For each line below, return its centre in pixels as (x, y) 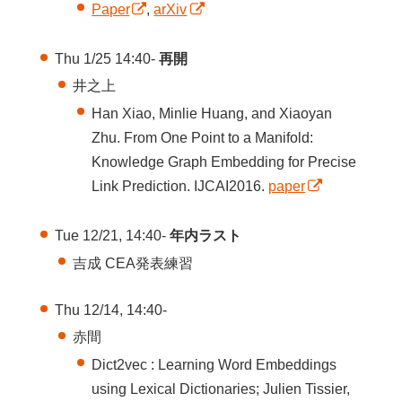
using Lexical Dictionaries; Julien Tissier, (221, 389)
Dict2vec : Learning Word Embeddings (214, 364)
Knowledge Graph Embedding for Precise (224, 162)
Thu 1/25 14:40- (106, 59)
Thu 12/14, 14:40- (110, 310)
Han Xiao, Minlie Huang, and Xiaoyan (212, 113)
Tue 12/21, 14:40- (112, 236)
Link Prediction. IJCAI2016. (180, 186)
